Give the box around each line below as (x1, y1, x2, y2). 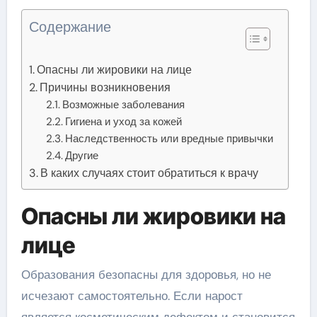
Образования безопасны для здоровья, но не (21, 267, 271, 282)
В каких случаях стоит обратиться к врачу (40, 165, 258, 180)
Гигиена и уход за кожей (65, 114, 183, 129)
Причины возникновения (39, 79, 171, 95)
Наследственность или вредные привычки (65, 131, 274, 146)
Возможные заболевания (62, 97, 185, 112)
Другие (65, 148, 99, 163)
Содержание (28, 17, 111, 36)
